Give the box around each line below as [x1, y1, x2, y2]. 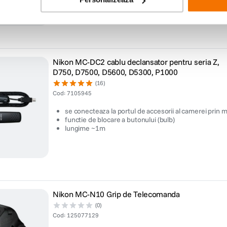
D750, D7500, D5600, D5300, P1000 [53, 67, 178, 77]
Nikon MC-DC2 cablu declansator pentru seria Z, [53, 57, 219, 67]
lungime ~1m [65, 124, 105, 133]
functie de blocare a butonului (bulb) [65, 115, 175, 124]
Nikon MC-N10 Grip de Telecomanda [53, 189, 180, 199]
